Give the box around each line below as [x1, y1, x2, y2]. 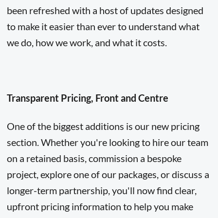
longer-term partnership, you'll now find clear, [6, 184, 197, 196]
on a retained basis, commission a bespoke [6, 152, 182, 164]
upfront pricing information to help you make [6, 200, 193, 212]
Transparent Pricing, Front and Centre [6, 92, 168, 104]
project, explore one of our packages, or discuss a [6, 168, 209, 180]
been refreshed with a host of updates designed [6, 4, 203, 16]
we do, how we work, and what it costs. [6, 36, 167, 48]
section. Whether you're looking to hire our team [6, 136, 208, 148]
